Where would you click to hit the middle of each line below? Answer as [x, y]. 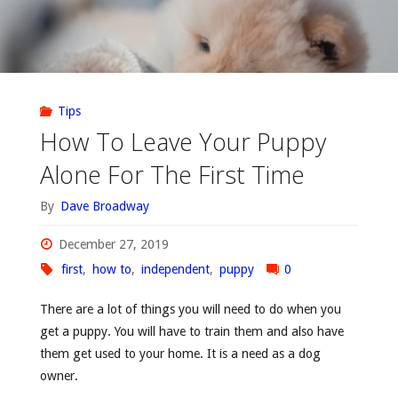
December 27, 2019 [114, 245]
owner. [59, 376]
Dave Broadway [104, 207]
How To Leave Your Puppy [183, 142]
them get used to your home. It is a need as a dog [180, 354]
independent [175, 270]
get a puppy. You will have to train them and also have [191, 332]
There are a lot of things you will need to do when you [190, 310]
